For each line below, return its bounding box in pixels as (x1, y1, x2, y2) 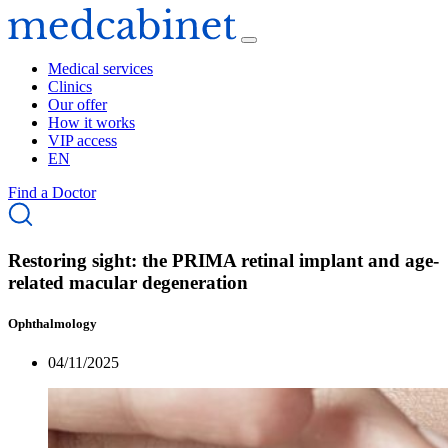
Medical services (48, 60, 153, 77)
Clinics (48, 78, 92, 95)
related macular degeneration (8, 271, 248, 293)
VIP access (48, 132, 117, 149)
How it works (48, 114, 135, 131)
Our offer (48, 96, 107, 113)
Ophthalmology (8, 315, 97, 331)
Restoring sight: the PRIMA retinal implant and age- (8, 249, 439, 271)
